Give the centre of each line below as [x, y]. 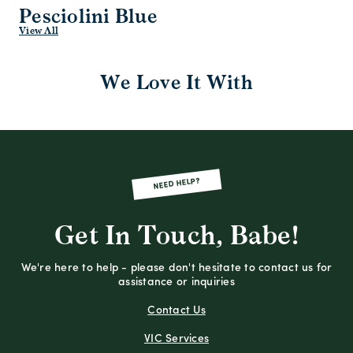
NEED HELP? [176, 184]
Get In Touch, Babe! [176, 236]
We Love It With [176, 83]
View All [39, 31]
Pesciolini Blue [88, 17]
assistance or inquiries [176, 283]
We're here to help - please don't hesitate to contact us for [176, 269]
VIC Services [176, 340]
